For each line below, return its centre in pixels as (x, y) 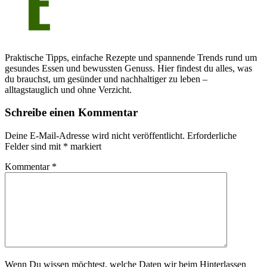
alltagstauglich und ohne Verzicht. (68, 89)
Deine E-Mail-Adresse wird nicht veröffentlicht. (95, 136)
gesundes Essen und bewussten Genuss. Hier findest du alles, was (128, 68)
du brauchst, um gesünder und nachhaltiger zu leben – (106, 79)
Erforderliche (212, 136)
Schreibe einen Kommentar (71, 113)
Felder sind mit (34, 147)
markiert (85, 147)
